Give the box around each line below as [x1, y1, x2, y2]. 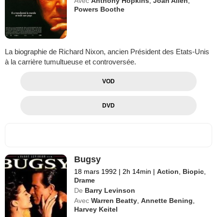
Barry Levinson [85, 186, 136, 194]
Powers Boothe [74, 5, 125, 13]
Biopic [183, 167, 204, 175]
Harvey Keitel [74, 205, 118, 213]
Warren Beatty [91, 196, 138, 204]
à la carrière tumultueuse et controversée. [5, 57, 136, 66]
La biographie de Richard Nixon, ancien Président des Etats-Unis [5, 47, 209, 56]
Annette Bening [141, 196, 193, 204]
